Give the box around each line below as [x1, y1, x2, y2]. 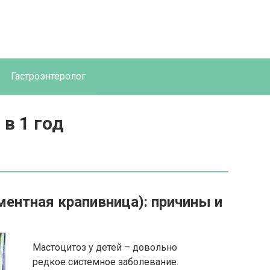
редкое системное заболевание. [33, 256, 178, 268]
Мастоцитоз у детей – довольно [33, 242, 177, 253]
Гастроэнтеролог [11, 71, 86, 82]
